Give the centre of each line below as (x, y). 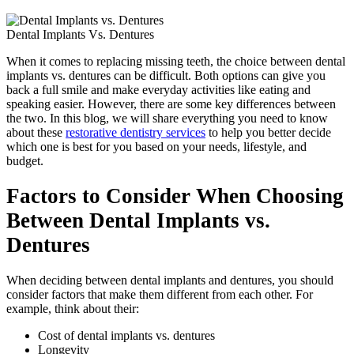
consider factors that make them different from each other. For (160, 294)
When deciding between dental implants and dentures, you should (170, 280)
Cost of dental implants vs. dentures (126, 335)
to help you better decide (268, 132)
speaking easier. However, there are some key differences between (171, 104)
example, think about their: (73, 308)
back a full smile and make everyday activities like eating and (158, 89)
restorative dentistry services (136, 132)
